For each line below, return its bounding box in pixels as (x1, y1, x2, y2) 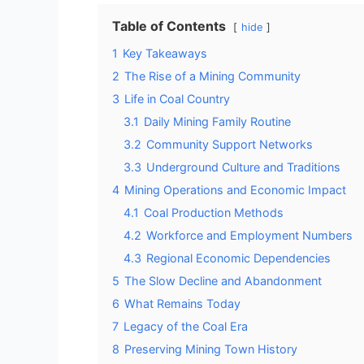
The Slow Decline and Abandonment (124, 273, 322, 288)
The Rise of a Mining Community (124, 68, 301, 83)
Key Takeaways (123, 45, 207, 60)
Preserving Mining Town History (124, 341, 297, 356)
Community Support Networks (146, 136, 313, 151)
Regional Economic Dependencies (146, 250, 331, 265)
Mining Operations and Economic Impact (124, 182, 346, 197)
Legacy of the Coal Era (123, 318, 248, 333)
